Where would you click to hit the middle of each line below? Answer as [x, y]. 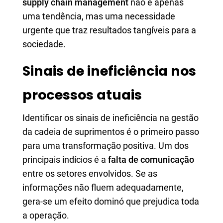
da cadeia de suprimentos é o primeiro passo [111, 132]
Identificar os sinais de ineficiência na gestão [111, 118]
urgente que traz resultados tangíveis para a [109, 30]
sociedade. [44, 44]
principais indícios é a [65, 160]
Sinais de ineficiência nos [109, 71]
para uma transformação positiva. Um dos [106, 146]
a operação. [46, 215]
